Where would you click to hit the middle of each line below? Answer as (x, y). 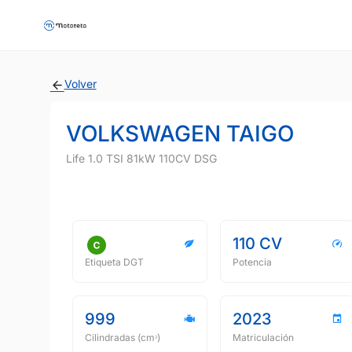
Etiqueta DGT (114, 262)
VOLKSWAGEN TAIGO (180, 134)
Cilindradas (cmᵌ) (123, 337)
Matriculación (263, 337)
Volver (80, 84)
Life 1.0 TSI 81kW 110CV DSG (141, 158)
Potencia (252, 262)
